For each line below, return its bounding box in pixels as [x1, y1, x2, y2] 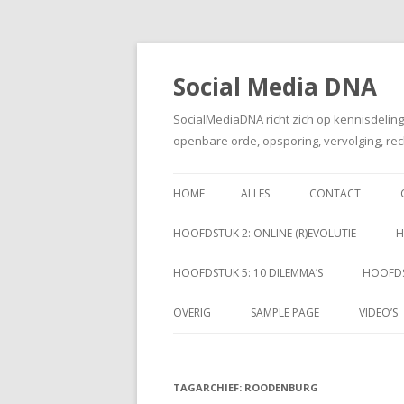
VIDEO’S [359, 305, 398, 320]
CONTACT [309, 186, 361, 201]
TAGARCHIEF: [173, 381, 244, 394]
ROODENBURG [244, 381, 318, 394]
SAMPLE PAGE [251, 305, 319, 320]
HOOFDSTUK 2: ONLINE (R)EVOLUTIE [173, 225, 356, 241]
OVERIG [173, 305, 211, 320]
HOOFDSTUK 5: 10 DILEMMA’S [173, 265, 323, 280]
